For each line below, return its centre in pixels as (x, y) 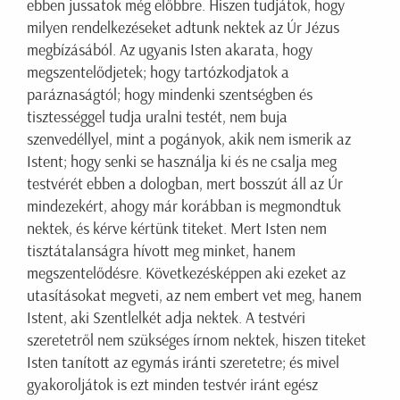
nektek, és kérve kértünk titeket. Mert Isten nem (177, 229)
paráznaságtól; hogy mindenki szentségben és (170, 95)
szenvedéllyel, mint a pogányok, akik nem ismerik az (189, 140)
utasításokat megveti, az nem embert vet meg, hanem (194, 296)
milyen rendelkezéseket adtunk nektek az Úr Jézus (183, 28)
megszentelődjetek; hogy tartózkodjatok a (158, 73)
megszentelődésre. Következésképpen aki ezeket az (186, 274)
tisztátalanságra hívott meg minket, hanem (161, 251)
